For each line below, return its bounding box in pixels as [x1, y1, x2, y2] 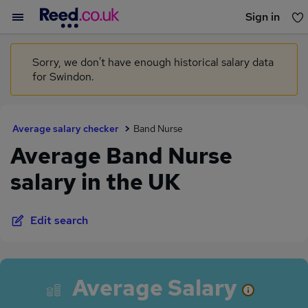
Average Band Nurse [10, 141, 232, 170]
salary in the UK [10, 167, 181, 197]
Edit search [30, 213, 88, 228]
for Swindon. [32, 69, 94, 84]
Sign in [245, 10, 280, 24]
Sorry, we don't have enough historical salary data [32, 55, 274, 69]
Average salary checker [12, 122, 119, 135]
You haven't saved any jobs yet [80, 40, 228, 55]
